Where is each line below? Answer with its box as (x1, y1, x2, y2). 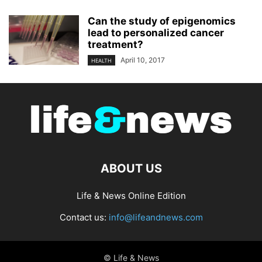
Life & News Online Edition (76, 189, 186, 201)
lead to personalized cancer (88, 26, 224, 39)
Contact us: (59, 211, 109, 223)
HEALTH (91, 57, 112, 64)
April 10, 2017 (120, 55, 165, 64)
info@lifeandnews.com (108, 211, 203, 223)
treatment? (88, 38, 143, 50)
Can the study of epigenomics (88, 15, 236, 27)
